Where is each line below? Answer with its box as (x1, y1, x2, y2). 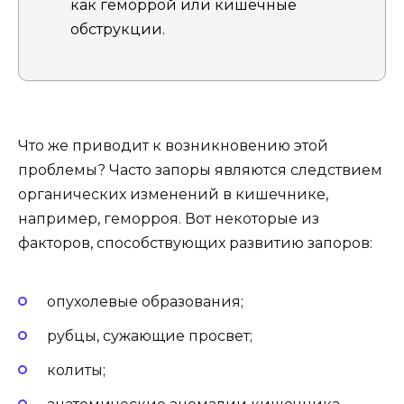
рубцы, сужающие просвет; (47, 327, 252, 345)
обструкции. (70, 21, 165, 39)
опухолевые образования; (47, 292, 243, 310)
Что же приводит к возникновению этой (18, 136, 328, 154)
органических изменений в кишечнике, (18, 185, 328, 203)
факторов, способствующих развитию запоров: (18, 234, 372, 252)
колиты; (47, 362, 106, 380)
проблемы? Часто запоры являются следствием (18, 161, 382, 179)
